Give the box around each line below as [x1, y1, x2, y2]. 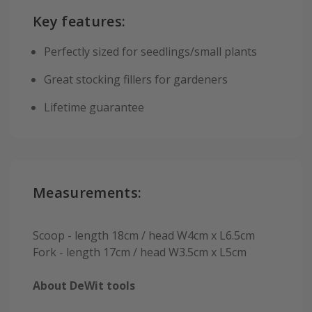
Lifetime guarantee [44, 100, 144, 116]
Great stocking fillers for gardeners [44, 72, 228, 88]
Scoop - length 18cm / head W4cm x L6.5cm [33, 227, 255, 243]
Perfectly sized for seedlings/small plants [44, 44, 257, 60]
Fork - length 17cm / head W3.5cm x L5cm [33, 244, 247, 260]
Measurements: [33, 183, 142, 203]
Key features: [33, 12, 126, 31]
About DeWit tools [33, 277, 135, 293]
